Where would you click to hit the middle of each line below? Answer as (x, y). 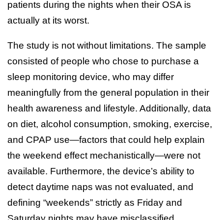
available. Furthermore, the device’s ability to (101, 171)
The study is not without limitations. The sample (107, 45)
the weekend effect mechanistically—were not (104, 155)
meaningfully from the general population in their (108, 92)
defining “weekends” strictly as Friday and (95, 202)
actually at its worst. (48, 20)
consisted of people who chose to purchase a (103, 61)
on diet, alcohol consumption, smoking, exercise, (110, 124)
